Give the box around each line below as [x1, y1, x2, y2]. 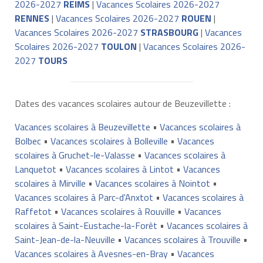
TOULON [100, 39, 137, 53]
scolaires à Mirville [14, 176, 86, 190]
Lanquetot [14, 161, 56, 176]
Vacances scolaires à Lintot [65, 161, 174, 176]
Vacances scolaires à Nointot [95, 176, 210, 190]
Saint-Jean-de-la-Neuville [14, 232, 115, 247]
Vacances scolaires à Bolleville [50, 133, 168, 148]
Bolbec [14, 133, 41, 148]
